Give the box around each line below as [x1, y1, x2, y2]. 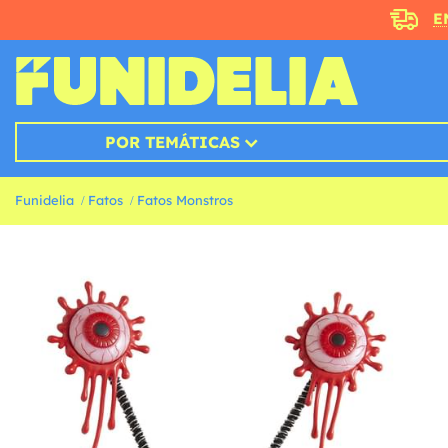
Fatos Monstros [137, 192, 233, 209]
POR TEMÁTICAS [104, 132, 240, 153]
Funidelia [15, 192, 74, 209]
